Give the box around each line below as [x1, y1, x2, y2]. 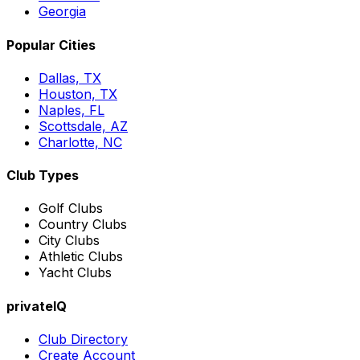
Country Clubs [39, 216, 127, 233]
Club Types [6, 167, 79, 184]
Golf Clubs [39, 200, 103, 217]
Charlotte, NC [39, 133, 122, 150]
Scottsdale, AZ [39, 117, 128, 134]
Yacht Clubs [39, 264, 112, 281]
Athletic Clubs [39, 248, 123, 265]
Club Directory [39, 330, 128, 347]
